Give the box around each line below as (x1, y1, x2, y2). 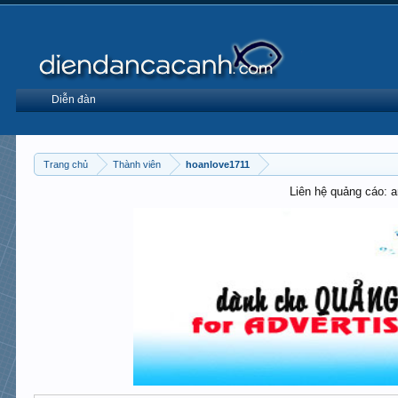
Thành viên (113, 159, 162, 170)
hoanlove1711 (186, 159, 251, 170)
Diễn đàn (52, 93, 97, 106)
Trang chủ (44, 159, 89, 170)
